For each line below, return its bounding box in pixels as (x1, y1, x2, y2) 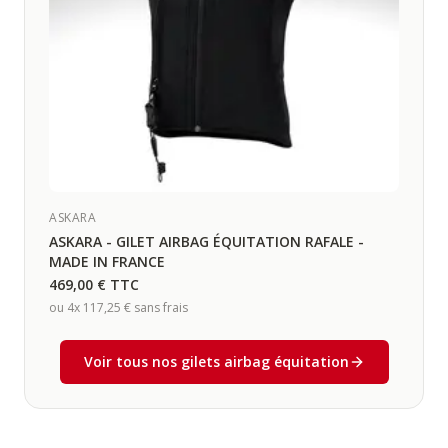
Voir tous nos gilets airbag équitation (83, 352, 349, 371)
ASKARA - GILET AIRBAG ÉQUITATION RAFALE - (49, 232, 364, 251)
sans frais (131, 299, 188, 316)
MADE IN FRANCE (49, 252, 165, 271)
